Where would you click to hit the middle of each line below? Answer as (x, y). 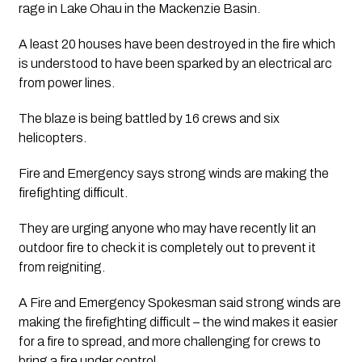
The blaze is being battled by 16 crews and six (149, 118)
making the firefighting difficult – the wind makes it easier (178, 322)
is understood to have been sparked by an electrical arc (175, 63)
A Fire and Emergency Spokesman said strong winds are (179, 302)
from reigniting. (61, 267)
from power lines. (66, 82)
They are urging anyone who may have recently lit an (167, 228)
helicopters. (52, 137)
